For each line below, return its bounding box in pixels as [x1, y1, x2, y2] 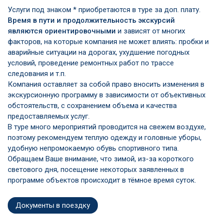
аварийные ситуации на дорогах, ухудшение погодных [8, 47, 189, 57]
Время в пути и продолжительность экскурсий [8, 15, 175, 25]
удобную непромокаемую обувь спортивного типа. [8, 143, 179, 153]
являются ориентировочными [8, 26, 118, 35]
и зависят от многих [118, 26, 185, 35]
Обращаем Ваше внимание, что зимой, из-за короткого [8, 154, 194, 163]
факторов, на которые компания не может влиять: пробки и [8, 37, 209, 46]
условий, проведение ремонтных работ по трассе [8, 58, 174, 67]
